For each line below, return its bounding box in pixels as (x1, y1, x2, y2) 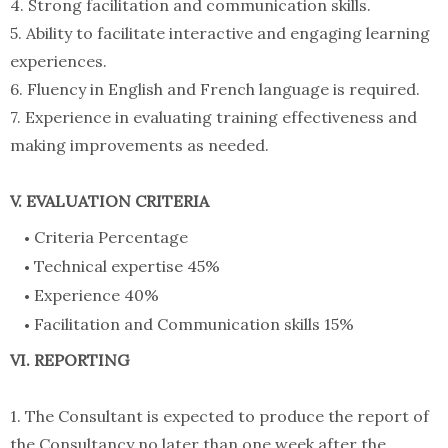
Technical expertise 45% (34, 256, 220, 277)
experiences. (10, 51, 107, 72)
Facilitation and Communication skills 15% (34, 314, 354, 335)
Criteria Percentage (34, 227, 188, 248)
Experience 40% (34, 285, 159, 306)
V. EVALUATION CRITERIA (10, 191, 209, 212)
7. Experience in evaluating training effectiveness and (10, 107, 417, 128)
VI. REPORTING (10, 350, 129, 371)
